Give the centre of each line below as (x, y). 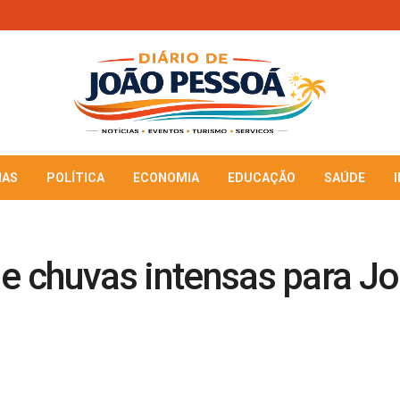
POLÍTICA (75, 178)
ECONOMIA (166, 178)
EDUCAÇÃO (262, 178)
